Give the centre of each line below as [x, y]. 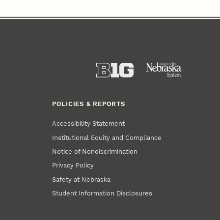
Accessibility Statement [89, 124]
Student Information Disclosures [102, 193]
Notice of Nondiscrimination [95, 151]
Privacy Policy [73, 165]
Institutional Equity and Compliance [107, 137]
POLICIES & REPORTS [88, 104]
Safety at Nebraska [82, 179]
